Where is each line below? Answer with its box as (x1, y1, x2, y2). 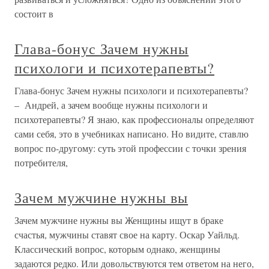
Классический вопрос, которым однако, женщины (14, 243, 220, 256)
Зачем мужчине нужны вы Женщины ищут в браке (14, 214, 223, 227)
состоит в (14, 7, 53, 20)
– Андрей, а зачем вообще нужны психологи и (14, 98, 208, 112)
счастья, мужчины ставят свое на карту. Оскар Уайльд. (14, 228, 240, 241)
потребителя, (14, 156, 68, 169)
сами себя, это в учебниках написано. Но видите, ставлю (14, 127, 249, 141)
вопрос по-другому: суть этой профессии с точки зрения (14, 142, 246, 155)
